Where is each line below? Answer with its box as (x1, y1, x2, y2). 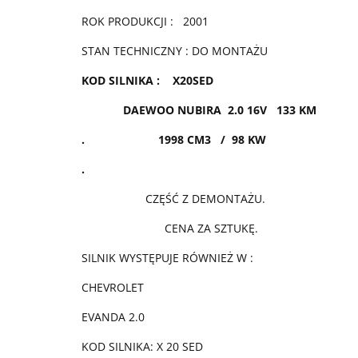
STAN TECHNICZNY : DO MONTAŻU (82, 42, 268, 58)
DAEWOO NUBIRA (82, 101, 225, 117)
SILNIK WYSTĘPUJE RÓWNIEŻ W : (82, 249, 253, 265)
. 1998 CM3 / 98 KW (82, 131, 266, 147)
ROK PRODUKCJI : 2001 (82, 13, 209, 29)
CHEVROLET (82, 279, 144, 295)
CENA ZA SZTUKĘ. (82, 220, 258, 236)
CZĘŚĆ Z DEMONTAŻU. (82, 190, 265, 206)
